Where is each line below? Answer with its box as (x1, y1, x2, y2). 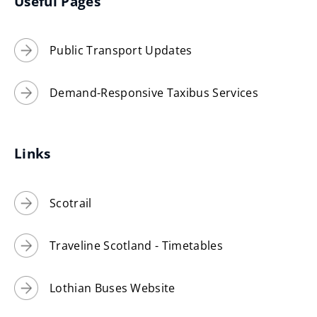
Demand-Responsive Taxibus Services (50, 85, 258, 101)
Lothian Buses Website (50, 279, 175, 296)
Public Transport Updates (50, 42, 192, 59)
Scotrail (50, 195, 92, 211)
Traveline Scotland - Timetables (50, 237, 223, 253)
